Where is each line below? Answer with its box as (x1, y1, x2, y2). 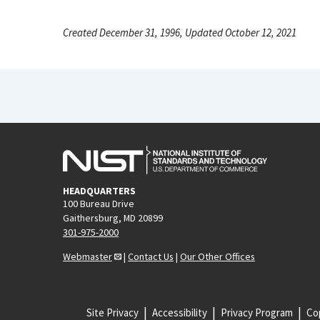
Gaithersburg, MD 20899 (63, 211, 163, 224)
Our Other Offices (180, 249, 255, 263)
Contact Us (128, 249, 174, 263)
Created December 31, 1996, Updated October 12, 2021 (63, 26, 296, 39)
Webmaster (63, 249, 112, 263)
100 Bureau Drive (63, 196, 134, 210)
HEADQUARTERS (63, 184, 136, 197)
